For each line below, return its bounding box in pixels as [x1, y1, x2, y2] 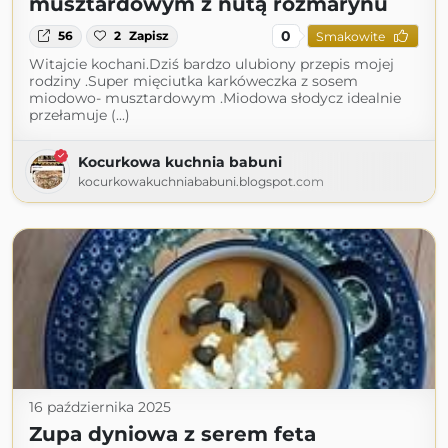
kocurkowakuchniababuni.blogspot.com [78, 174, 324, 190]
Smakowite [315, 28, 385, 44]
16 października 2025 [29, 398, 171, 417]
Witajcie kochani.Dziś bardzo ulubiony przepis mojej [29, 55, 394, 74]
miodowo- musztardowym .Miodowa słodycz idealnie [29, 89, 401, 108]
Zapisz [129, 28, 170, 44]
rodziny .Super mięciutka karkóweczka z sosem [29, 72, 358, 91]
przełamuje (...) [29, 106, 130, 125]
